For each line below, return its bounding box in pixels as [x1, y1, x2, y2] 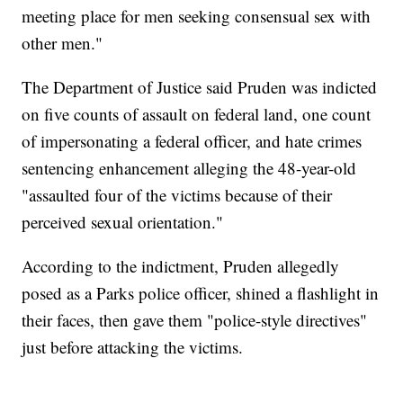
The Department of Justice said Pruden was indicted [22, 76, 378, 99]
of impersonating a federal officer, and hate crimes [22, 130, 363, 153]
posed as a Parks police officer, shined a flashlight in [22, 282, 380, 305]
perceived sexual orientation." [22, 210, 224, 234]
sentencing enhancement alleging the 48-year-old [22, 157, 357, 180]
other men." [22, 31, 103, 55]
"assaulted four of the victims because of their [22, 184, 333, 207]
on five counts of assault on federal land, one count [22, 103, 372, 126]
